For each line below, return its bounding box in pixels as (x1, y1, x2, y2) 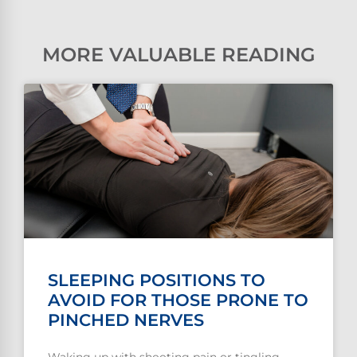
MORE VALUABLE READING (41, 43, 316, 67)
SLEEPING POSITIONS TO (48, 270, 265, 291)
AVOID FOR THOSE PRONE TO (48, 290, 308, 311)
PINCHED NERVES (48, 310, 204, 331)
